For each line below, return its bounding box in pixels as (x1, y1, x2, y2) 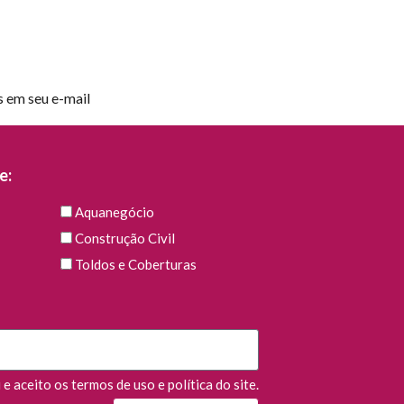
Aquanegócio (74, 204, 154, 221)
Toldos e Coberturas (74, 256, 197, 273)
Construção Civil (74, 230, 175, 247)
